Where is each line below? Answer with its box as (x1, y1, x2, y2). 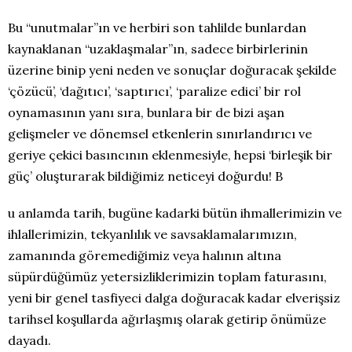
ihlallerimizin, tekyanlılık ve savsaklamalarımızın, (8, 226, 297, 242)
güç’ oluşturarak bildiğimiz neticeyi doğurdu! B (8, 168, 283, 184)
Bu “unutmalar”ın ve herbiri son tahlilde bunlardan (8, 20, 306, 35)
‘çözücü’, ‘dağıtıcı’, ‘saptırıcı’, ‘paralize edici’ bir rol (8, 83, 301, 99)
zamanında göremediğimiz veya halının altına (8, 247, 281, 263)
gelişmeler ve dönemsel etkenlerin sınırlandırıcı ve (8, 126, 312, 141)
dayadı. (8, 332, 51, 348)
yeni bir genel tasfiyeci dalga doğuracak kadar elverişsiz (8, 290, 340, 306)
